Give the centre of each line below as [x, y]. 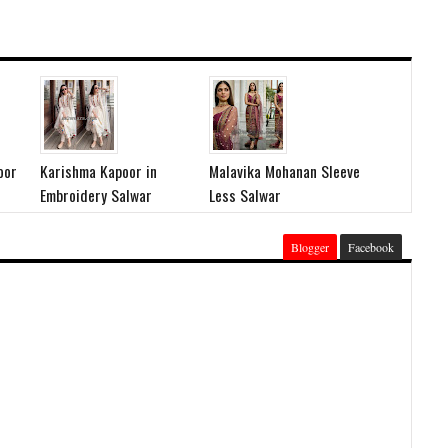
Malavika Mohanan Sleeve [284, 171]
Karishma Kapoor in [98, 171]
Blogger [310, 247]
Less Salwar [244, 195]
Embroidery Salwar [95, 195]
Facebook [371, 247]
